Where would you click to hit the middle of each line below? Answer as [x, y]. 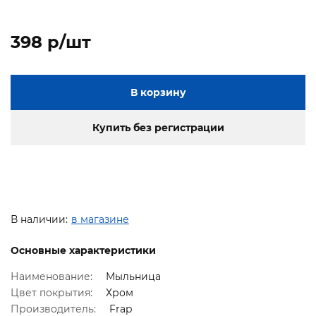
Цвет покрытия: [53, 293]
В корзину [158, 93]
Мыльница [133, 277]
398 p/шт [51, 42]
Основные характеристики [83, 250]
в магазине [100, 220]
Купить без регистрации [158, 128]
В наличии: [39, 220]
